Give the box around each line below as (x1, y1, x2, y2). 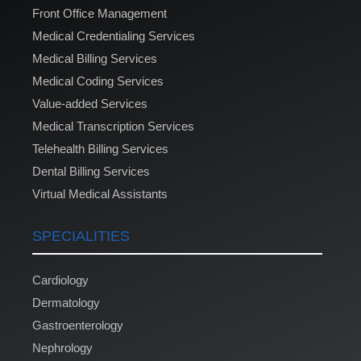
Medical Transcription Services (32, 119, 194, 134)
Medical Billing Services (32, 52, 157, 66)
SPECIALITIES (32, 228, 130, 245)
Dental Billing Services (32, 164, 150, 179)
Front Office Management (32, 6, 167, 21)
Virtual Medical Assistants (32, 187, 168, 201)
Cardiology (32, 273, 89, 288)
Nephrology (32, 341, 93, 355)
